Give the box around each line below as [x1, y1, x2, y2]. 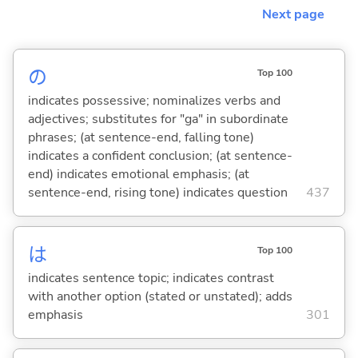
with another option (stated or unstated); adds [27, 287, 292, 305]
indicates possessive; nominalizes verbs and [27, 91, 280, 109]
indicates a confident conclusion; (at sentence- [27, 146, 292, 165]
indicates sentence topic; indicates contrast [27, 268, 274, 287]
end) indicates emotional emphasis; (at [27, 165, 249, 183]
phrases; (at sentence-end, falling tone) [27, 128, 254, 146]
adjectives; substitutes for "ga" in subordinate [27, 109, 288, 128]
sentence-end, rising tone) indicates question [27, 183, 288, 201]
